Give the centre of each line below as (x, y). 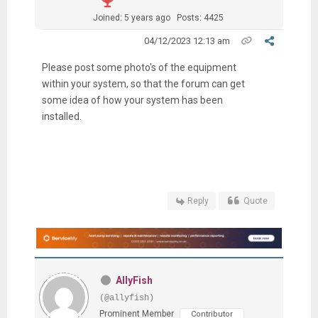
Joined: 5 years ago (131, 17)
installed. (61, 116)
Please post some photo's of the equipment (139, 67)
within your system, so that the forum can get (143, 83)
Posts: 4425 (200, 17)
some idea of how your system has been (132, 100)
